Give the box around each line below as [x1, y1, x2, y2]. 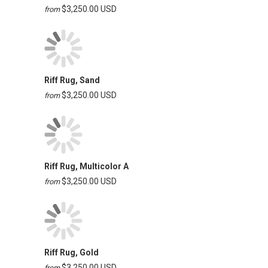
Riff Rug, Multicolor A [44, 161, 129, 171]
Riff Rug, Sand [44, 75, 100, 86]
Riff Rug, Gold [44, 247, 99, 257]
